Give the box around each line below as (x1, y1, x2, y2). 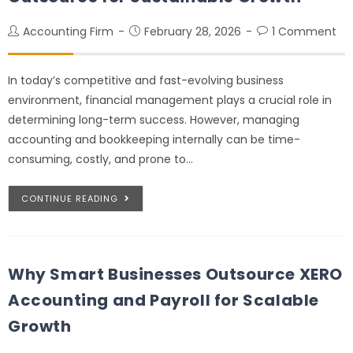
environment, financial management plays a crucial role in (8, 91, 332, 108)
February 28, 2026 (144, 23, 241, 39)
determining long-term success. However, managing (8, 111, 299, 128)
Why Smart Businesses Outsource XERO (8, 262, 344, 285)
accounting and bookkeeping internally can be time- (8, 131, 300, 147)
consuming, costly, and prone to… (8, 150, 193, 167)
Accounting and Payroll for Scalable (8, 288, 320, 311)
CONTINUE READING (21, 191, 118, 205)
